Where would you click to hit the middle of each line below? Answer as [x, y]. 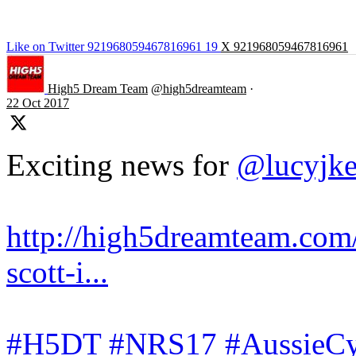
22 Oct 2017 [38, 103]
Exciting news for [122, 165]
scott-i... [57, 273]
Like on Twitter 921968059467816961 [104, 47]
